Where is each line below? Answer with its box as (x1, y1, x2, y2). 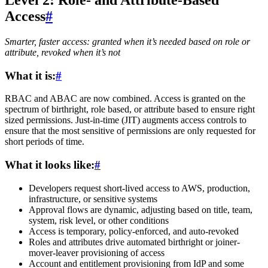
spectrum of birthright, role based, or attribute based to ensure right (5, 104, 255, 115)
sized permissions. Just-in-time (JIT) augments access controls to (5, 115, 246, 126)
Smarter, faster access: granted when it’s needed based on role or (5, 36, 250, 47)
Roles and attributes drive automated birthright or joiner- (29, 236, 240, 247)
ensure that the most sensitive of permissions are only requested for (5, 126, 255, 136)
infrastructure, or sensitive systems (29, 193, 157, 204)
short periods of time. (5, 136, 84, 147)
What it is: (5, 69, 56, 82)
